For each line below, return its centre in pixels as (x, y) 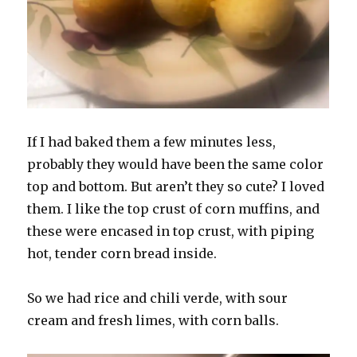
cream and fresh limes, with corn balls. (155, 320)
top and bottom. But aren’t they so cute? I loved (176, 186)
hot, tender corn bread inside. (124, 253)
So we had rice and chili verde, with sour (158, 298)
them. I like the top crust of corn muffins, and (174, 208)
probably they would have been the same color (176, 164)
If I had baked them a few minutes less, (152, 141)
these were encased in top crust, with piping (171, 231)
